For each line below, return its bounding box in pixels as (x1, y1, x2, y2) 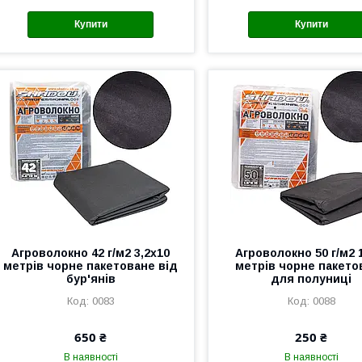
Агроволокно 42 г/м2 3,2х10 (11, 246, 170, 259)
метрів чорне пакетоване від (3, 259, 179, 272)
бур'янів (65, 271, 116, 285)
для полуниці (271, 271, 352, 285)
